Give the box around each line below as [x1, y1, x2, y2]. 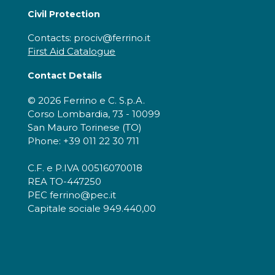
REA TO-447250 [28, 175, 102, 187]
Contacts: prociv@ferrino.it [28, 31, 151, 44]
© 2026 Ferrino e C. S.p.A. [28, 94, 145, 106]
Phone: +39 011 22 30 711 [28, 134, 140, 147]
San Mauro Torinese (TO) [28, 121, 142, 133]
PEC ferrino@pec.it [28, 188, 117, 201]
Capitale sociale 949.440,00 [28, 202, 157, 214]
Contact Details [28, 69, 103, 81]
